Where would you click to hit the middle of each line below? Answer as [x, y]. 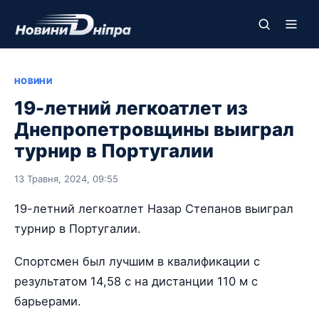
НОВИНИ [33, 81]
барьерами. [48, 302]
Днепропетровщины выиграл [154, 129]
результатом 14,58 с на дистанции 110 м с [136, 282]
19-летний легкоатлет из [131, 108]
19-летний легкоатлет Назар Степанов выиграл [154, 209]
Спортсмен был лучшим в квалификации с [137, 262]
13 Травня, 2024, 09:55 [66, 179]
